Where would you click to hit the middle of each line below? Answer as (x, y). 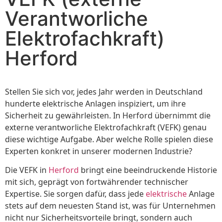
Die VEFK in (27, 170)
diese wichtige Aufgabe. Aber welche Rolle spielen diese (109, 139)
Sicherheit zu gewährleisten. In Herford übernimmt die (108, 115)
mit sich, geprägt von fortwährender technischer (97, 182)
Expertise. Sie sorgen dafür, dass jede (75, 194)
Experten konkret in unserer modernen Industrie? (99, 151)
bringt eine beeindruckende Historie (148, 170)
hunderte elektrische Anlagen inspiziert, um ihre (95, 103)
